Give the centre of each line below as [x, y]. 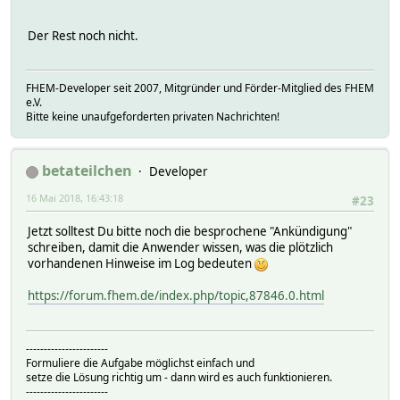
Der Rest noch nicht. [83, 35]
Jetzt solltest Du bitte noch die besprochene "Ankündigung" [190, 232]
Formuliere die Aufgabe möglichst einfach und [140, 362]
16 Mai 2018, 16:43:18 [75, 198]
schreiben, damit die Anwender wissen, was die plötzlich [180, 248]
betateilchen [87, 171]
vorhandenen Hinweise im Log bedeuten [141, 264]
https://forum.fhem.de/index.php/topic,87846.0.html [176, 296]
